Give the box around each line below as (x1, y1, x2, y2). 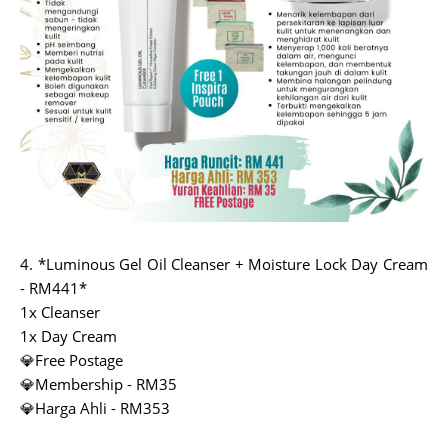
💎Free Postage (20, 349, 123, 370)
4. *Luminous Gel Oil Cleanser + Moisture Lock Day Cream (20, 253, 428, 274)
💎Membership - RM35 (20, 373, 177, 394)
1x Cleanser (20, 301, 100, 322)
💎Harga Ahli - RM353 (20, 397, 170, 418)
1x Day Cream (20, 325, 117, 346)
